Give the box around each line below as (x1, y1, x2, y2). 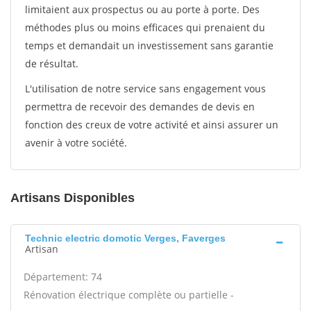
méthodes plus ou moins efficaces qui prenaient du (25, 21, 265, 34)
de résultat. (25, 57, 78, 70)
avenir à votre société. (25, 136, 127, 149)
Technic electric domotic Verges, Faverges (25, 233, 226, 244)
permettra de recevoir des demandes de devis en (25, 100, 255, 113)
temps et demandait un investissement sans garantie (25, 39, 274, 52)
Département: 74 (24, 270, 102, 283)
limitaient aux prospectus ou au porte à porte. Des (25, 3, 260, 16)
